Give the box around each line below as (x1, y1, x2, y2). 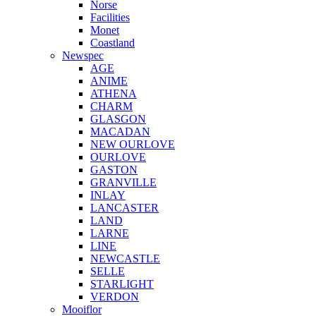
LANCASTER (90, 202, 159, 214)
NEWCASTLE (90, 253, 160, 265)
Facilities (90, 11, 130, 23)
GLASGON (90, 113, 146, 125)
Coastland (90, 37, 135, 49)
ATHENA (90, 87, 137, 99)
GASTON (90, 164, 138, 176)
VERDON (90, 291, 139, 303)
